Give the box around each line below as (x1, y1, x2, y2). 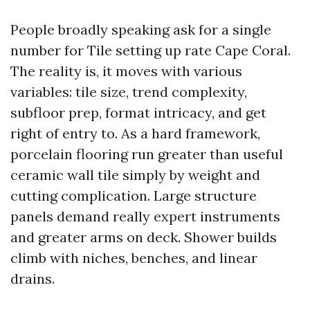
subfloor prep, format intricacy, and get (10, 104, 266, 121)
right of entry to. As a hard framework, (10, 125, 260, 142)
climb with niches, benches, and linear (10, 249, 257, 266)
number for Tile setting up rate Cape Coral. (10, 42, 291, 59)
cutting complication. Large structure (10, 187, 257, 204)
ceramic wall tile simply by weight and (10, 166, 260, 183)
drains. (10, 270, 55, 287)
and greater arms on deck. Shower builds (10, 228, 277, 246)
